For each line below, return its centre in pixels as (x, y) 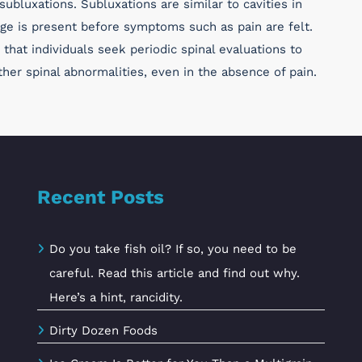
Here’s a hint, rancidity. (116, 297)
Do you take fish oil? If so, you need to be (173, 249)
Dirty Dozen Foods (103, 330)
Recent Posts (101, 197)
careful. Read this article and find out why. (175, 273)
